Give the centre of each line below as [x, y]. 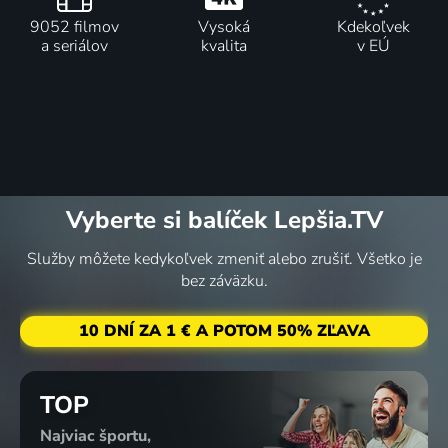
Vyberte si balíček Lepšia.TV [224, 219]
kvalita [223, 46]
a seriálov [75, 46]
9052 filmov [75, 27]
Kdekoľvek [373, 27]
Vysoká [223, 27]
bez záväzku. [224, 280]
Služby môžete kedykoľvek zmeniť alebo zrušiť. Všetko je [224, 258]
